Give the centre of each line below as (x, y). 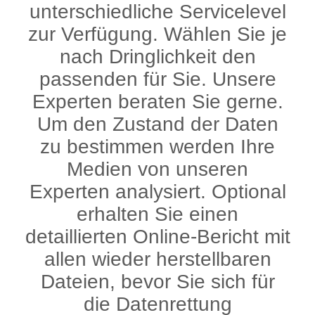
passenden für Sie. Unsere (157, 79)
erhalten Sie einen (157, 214)
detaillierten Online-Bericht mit (157, 236)
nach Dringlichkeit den (157, 56)
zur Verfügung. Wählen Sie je (157, 34)
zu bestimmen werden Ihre (157, 146)
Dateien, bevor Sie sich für (157, 281)
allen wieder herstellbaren (157, 259)
